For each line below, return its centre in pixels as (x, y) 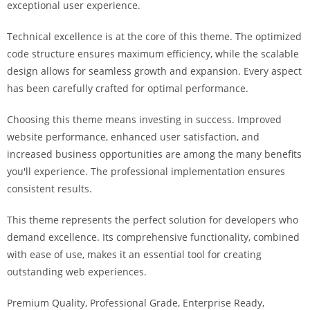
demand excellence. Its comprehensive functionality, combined (153, 237)
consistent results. (49, 189)
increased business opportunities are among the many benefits (154, 154)
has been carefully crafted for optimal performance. (128, 88)
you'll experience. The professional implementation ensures (146, 171)
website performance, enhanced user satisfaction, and (133, 137)
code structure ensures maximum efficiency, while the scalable (153, 54)
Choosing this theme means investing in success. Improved (144, 119)
